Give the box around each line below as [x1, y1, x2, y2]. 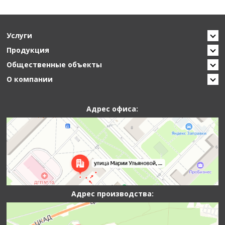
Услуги [7, 31, 33, 40]
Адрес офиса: [86, 104, 139, 114]
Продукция [7, 45, 50, 55]
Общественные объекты [7, 60, 102, 69]
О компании [7, 74, 53, 84]
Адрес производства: [71, 188, 154, 198]
